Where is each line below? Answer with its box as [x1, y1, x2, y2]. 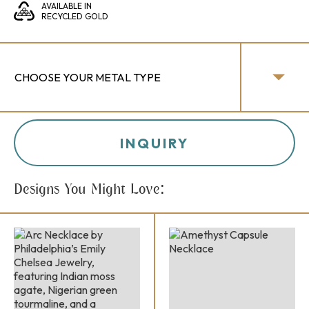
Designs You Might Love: [14, 181, 165, 198]
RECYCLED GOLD [41, 11, 108, 22]
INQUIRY [120, 134, 189, 152]
